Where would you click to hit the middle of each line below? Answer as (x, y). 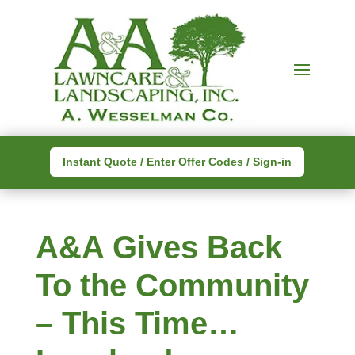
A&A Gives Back (158, 248)
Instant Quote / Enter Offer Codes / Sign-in (177, 162)
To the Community (172, 286)
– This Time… (137, 324)
